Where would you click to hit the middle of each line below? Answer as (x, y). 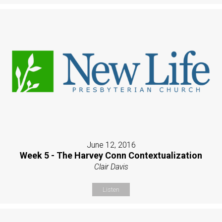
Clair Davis (111, 166)
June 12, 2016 (111, 145)
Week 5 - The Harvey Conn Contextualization (111, 155)
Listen (111, 189)
